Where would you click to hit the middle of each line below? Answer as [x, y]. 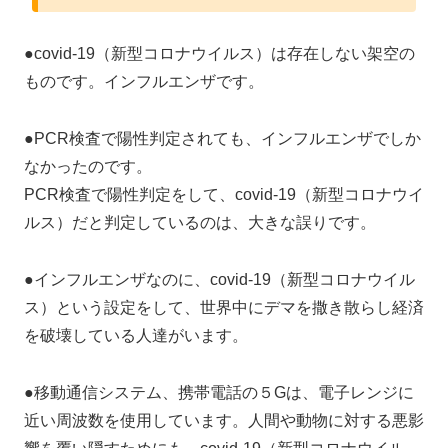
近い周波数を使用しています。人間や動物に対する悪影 [224, 420]
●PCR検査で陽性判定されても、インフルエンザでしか [222, 139]
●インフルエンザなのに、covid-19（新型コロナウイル [219, 279]
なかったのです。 [88, 167]
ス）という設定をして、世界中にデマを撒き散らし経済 [224, 307]
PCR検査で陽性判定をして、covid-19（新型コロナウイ [224, 195]
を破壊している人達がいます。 [136, 335]
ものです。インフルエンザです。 [144, 82]
